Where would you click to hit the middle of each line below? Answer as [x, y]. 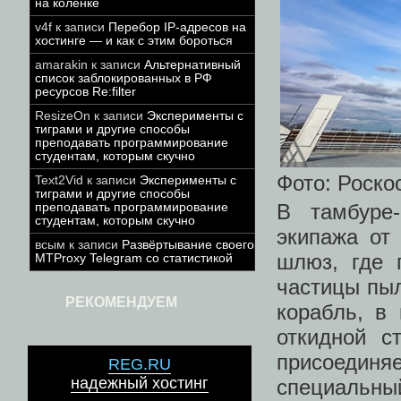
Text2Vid [59, 180]
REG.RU [140, 365]
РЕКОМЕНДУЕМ [121, 302]
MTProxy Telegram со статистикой [134, 258]
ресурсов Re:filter [85, 92]
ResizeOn [63, 116]
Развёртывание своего [188, 245]
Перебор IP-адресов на [177, 27]
